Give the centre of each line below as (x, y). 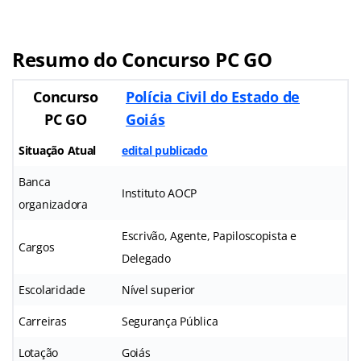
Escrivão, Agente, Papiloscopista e (209, 236)
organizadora (53, 205)
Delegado (146, 259)
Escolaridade (52, 290)
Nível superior (159, 290)
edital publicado (165, 151)
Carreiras (43, 322)
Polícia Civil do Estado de (213, 97)
